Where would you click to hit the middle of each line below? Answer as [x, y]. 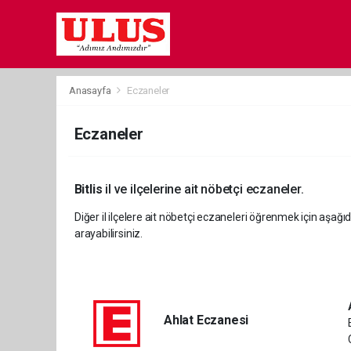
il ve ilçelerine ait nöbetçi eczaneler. [203, 189]
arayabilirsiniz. [109, 233]
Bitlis [88, 189]
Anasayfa [91, 90]
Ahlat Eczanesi [206, 320]
